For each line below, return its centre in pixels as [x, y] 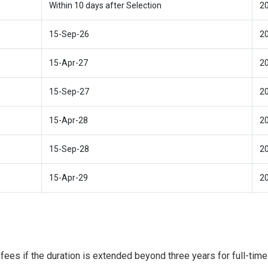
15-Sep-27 [69, 92]
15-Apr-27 [68, 63]
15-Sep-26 [69, 34]
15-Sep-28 [69, 149]
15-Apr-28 [68, 120]
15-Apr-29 [68, 178]
